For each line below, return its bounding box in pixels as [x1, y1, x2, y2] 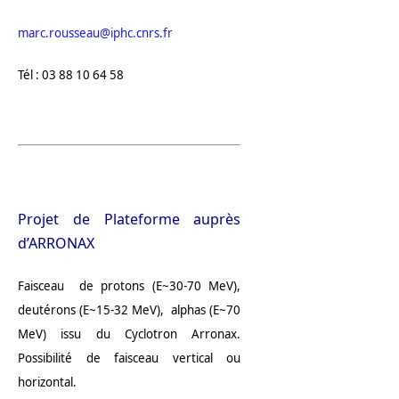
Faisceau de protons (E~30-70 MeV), [18, 278, 241, 295]
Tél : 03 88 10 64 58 [18, 67, 124, 84]
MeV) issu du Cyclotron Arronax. [18, 326, 241, 343]
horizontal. [18, 374, 77, 391]
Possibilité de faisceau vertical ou [18, 350, 241, 367]
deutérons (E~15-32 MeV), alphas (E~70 [18, 302, 241, 319]
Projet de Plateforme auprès [18, 209, 241, 230]
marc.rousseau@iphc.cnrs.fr [18, 25, 173, 42]
